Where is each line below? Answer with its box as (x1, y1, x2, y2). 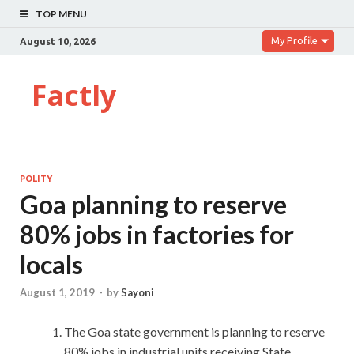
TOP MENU (36, 8, 87, 20)
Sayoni (121, 286, 154, 299)
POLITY (20, 174, 52, 183)
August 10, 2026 (20, 36, 96, 47)
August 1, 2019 (20, 286, 95, 299)
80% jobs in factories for (20, 219, 294, 250)
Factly (32, 76, 116, 115)
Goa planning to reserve (20, 189, 287, 220)
